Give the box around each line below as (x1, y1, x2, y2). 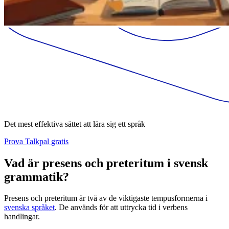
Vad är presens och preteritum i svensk (4, 156, 208, 170)
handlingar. (4, 212, 40, 221)
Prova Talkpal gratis (4, 136, 68, 146)
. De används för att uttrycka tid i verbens (55, 203, 188, 212)
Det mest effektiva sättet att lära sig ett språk (4, 119, 145, 128)
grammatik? (4, 170, 69, 184)
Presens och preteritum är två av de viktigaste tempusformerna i (4, 194, 208, 203)
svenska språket (4, 203, 55, 212)
